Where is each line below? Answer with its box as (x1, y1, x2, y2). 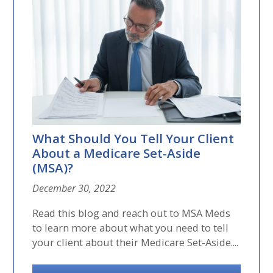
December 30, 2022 (32, 182, 116, 196)
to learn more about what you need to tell (32, 220, 229, 235)
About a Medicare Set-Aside (32, 144, 201, 162)
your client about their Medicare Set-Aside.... (32, 235, 239, 249)
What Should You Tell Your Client (32, 130, 235, 147)
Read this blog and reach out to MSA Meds (32, 205, 231, 220)
